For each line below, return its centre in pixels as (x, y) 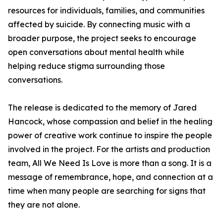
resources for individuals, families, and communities (106, 10)
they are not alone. (44, 205)
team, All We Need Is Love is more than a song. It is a (110, 163)
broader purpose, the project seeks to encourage (102, 38)
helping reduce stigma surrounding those (86, 66)
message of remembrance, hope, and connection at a (111, 177)
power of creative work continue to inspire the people (110, 135)
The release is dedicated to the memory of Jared (102, 108)
